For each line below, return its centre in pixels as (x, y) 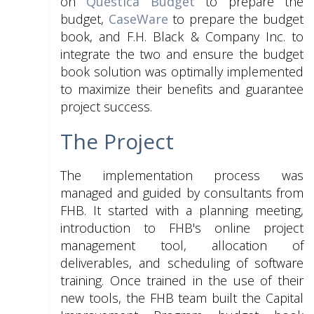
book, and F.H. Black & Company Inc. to (182, 36)
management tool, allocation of (182, 245)
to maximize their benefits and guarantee (182, 89)
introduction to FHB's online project (182, 228)
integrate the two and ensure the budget (182, 54)
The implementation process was (182, 175)
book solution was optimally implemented (182, 71)
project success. (106, 107)
